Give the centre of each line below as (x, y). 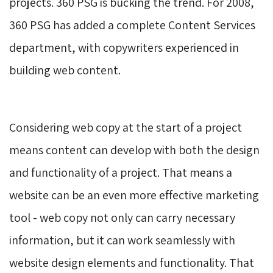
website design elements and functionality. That (132, 262)
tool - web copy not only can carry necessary (122, 217)
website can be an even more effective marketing (134, 195)
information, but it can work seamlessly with (122, 240)
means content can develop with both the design (134, 150)
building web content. (65, 70)
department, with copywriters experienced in (124, 47)
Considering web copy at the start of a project (126, 127)
